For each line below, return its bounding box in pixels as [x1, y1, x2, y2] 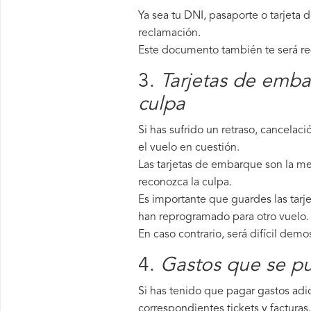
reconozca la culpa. [138, 177, 232, 188]
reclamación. [138, 28, 201, 39]
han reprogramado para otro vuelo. [138, 212, 309, 223]
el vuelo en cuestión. [138, 142, 239, 153]
